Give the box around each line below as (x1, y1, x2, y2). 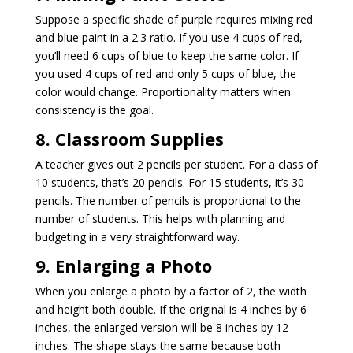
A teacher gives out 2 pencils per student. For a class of (35, 156, 318, 172)
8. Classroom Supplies (35, 126, 224, 150)
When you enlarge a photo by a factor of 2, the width (35, 283, 307, 299)
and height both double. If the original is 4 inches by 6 (35, 301, 307, 317)
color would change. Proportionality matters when (35, 84, 291, 99)
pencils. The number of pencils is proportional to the (35, 192, 301, 208)
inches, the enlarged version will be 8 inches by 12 (35, 319, 288, 335)
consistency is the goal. (35, 102, 154, 117)
